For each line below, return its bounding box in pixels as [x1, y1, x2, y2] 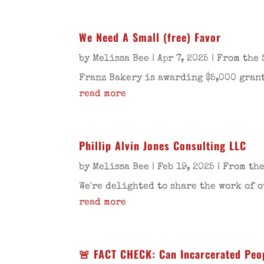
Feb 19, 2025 [157, 163, 215, 173]
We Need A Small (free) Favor [79, 29, 222, 45]
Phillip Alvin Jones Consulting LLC [79, 138, 247, 154]
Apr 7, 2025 [157, 54, 209, 64]
